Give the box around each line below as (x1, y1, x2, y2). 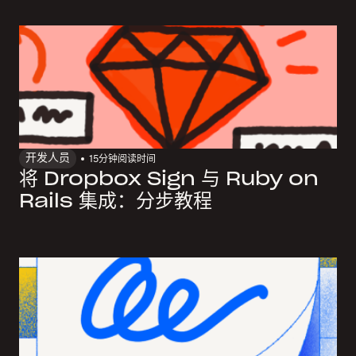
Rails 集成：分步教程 (19, 192, 212, 212)
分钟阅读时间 (99, 153, 156, 164)
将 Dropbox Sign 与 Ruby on (19, 170, 319, 190)
